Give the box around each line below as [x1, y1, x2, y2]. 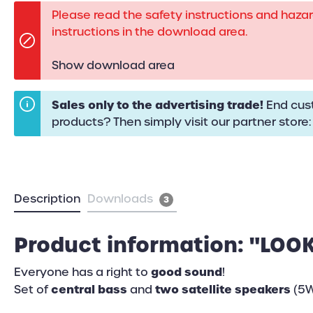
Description [14, 191, 80, 206]
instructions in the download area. [52, 24, 247, 39]
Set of [14, 282, 51, 297]
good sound [148, 263, 222, 279]
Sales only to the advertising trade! [52, 97, 263, 112]
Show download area [52, 58, 175, 73]
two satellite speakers [152, 281, 291, 297]
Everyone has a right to [14, 264, 148, 279]
